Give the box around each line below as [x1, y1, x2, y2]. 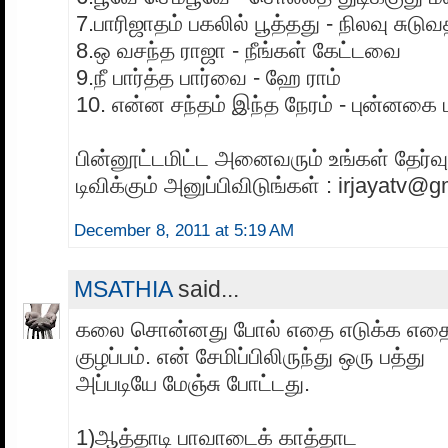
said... [172, 275, 239, 302]
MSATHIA [74, 275, 172, 302]
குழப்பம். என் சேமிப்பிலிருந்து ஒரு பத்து [76, 343, 425, 369]
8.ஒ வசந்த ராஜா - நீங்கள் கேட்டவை [76, 38, 401, 64]
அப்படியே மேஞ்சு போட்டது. [76, 370, 310, 396]
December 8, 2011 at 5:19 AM [74, 220, 294, 240]
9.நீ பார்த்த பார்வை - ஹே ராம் [76, 65, 341, 91]
